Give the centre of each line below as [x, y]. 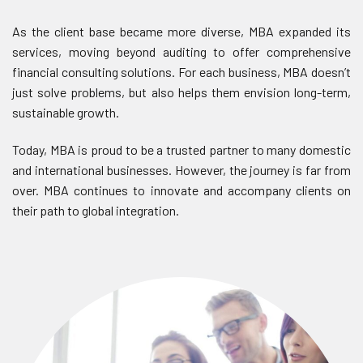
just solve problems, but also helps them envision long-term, [181, 92]
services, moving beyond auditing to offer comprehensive [181, 51]
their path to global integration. [96, 210]
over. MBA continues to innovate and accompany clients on [181, 190]
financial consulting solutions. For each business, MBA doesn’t [181, 71]
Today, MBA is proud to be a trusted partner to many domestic [181, 149]
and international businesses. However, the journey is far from [181, 169]
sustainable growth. [66, 112]
